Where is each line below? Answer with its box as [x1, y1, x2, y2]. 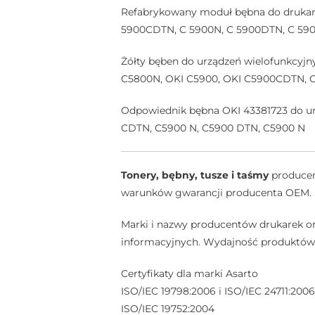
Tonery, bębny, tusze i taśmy [121, 168, 269, 181]
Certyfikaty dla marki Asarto [121, 266, 258, 280]
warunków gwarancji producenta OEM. [121, 186, 311, 199]
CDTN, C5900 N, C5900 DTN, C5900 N [121, 121, 305, 134]
